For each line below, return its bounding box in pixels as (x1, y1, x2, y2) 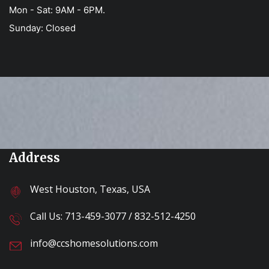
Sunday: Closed (9, 22, 76, 34)
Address (9, 150, 60, 165)
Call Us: (30, 209, 65, 223)
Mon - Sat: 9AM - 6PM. (9, 4, 105, 16)
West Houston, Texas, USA (30, 182, 150, 196)
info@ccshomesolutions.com (30, 236, 158, 250)
